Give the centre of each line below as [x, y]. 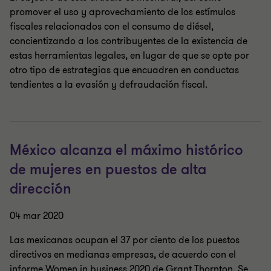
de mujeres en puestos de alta [108, 170]
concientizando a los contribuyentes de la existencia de [129, 41]
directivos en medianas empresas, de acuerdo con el [123, 255]
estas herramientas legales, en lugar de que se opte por [129, 56]
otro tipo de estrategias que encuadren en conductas [124, 70]
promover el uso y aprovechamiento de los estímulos [122, 12]
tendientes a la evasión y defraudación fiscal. [109, 85]
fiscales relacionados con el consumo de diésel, [112, 27]
